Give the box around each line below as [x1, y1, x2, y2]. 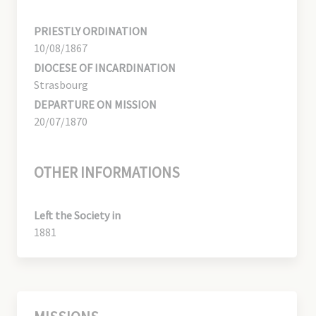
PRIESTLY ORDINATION [34, 23, 147, 38]
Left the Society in [34, 207, 121, 222]
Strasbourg [34, 77, 88, 92]
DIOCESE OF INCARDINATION [34, 60, 176, 75]
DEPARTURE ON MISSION [34, 97, 157, 111]
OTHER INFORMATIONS [34, 162, 180, 182]
